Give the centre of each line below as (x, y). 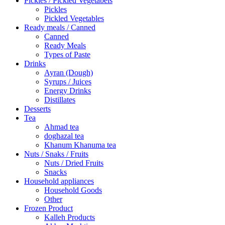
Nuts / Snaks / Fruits (56, 154)
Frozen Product (48, 208)
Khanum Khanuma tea (80, 145)
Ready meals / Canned (60, 27)
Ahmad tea (62, 127)
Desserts (37, 108)
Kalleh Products (70, 217)
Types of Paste (67, 54)
